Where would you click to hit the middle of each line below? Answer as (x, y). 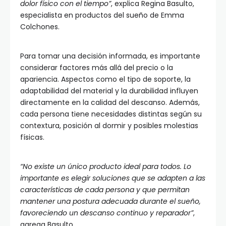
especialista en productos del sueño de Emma (102, 15)
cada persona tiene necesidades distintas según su (111, 114)
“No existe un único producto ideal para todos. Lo (106, 167)
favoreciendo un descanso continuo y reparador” (107, 213)
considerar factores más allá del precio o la (97, 68)
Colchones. (40, 27)
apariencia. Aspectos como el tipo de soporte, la (105, 79)
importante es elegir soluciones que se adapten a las (113, 178)
